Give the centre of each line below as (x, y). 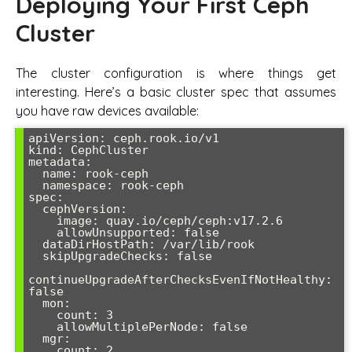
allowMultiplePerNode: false (42, 326)
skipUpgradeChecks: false (35, 256)
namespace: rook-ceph (35, 185)
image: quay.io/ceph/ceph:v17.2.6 (42, 220)
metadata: (60, 161)
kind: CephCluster (88, 150)
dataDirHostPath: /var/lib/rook (35, 244)
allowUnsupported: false (42, 232)
